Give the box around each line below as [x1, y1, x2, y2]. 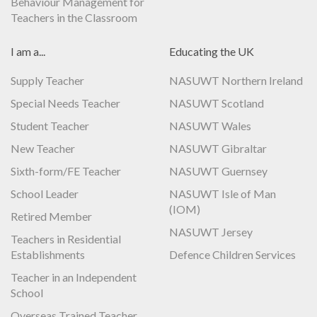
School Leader [11, 186, 79, 200]
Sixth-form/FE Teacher [11, 163, 121, 178]
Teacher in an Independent [11, 270, 137, 284]
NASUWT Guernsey [169, 163, 267, 178]
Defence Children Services [169, 247, 296, 261]
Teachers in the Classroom [11, 10, 137, 24]
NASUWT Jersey [169, 224, 253, 238]
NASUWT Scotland [169, 96, 264, 110]
